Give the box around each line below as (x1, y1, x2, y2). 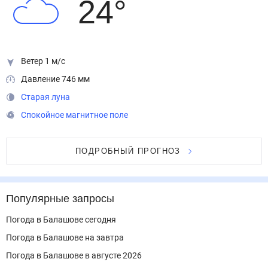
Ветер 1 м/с (21, 56, 65, 66)
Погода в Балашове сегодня (6, 215, 116, 224)
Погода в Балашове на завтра (6, 233, 124, 242)
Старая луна (21, 92, 70, 102)
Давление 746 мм (21, 74, 90, 84)
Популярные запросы (6, 193, 116, 204)
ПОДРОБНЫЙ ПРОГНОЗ (78, 147, 178, 156)
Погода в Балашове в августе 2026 (6, 251, 142, 260)
